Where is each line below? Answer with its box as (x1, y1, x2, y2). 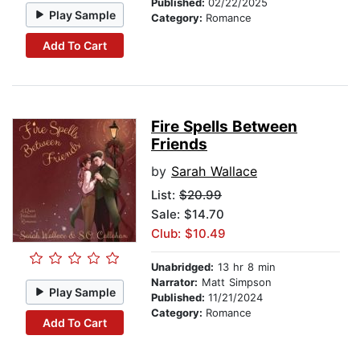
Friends (151, 135, 207, 154)
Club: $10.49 (151, 226, 226, 242)
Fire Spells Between (151, 117, 297, 137)
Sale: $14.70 (151, 207, 224, 223)
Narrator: (151, 276, 198, 289)
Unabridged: (151, 260, 214, 274)
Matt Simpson (198, 276, 272, 289)
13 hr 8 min (214, 260, 276, 274)
